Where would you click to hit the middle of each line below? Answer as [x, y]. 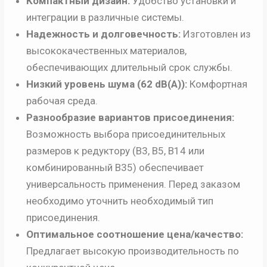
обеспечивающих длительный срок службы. [129, 68]
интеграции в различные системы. [105, 18]
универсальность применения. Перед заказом [133, 184]
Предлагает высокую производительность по [132, 251]
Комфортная [217, 84]
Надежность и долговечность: [103, 34]
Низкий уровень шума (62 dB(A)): [106, 84]
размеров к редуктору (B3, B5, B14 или [115, 151]
